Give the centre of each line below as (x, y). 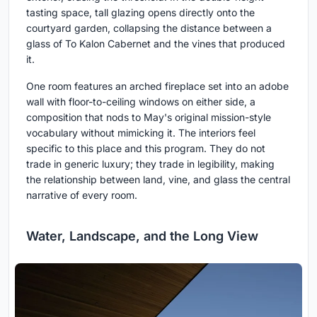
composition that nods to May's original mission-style (149, 117)
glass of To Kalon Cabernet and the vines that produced (156, 43)
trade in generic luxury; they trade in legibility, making (150, 163)
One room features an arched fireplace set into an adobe (157, 86)
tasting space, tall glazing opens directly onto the (140, 12)
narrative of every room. (82, 195)
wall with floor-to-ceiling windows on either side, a (141, 101)
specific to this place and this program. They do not (146, 148)
